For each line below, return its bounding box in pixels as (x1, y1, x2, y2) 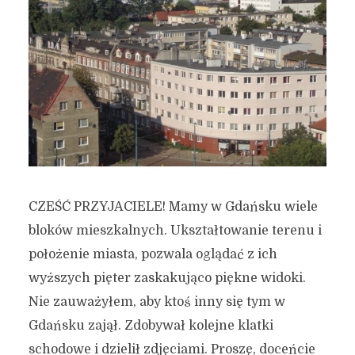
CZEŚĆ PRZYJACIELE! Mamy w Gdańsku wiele (28, 199, 318, 214)
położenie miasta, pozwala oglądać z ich (28, 246, 277, 261)
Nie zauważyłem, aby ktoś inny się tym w (28, 294, 285, 309)
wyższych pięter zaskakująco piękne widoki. (28, 270, 306, 285)
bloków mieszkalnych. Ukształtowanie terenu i (28, 223, 322, 238)
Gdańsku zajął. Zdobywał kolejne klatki (28, 318, 273, 333)
